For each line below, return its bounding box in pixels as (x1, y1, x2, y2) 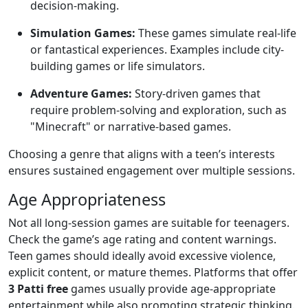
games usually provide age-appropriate (68, 281, 276, 296)
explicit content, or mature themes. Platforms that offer (8, 265, 298, 280)
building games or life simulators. (30, 58, 205, 74)
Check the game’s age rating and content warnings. (8, 232, 276, 247)
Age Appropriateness (8, 188, 166, 210)
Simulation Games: (30, 25, 135, 41)
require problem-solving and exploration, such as (30, 102, 287, 118)
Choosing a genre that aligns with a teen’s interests (8, 146, 275, 162)
